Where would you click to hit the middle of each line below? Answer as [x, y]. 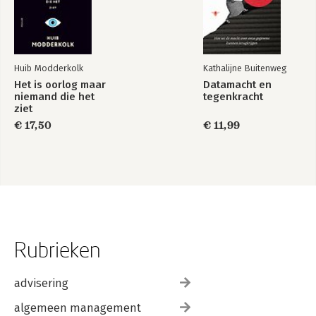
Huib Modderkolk [49, 68]
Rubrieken [57, 249]
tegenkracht [233, 96]
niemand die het [54, 96]
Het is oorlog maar [60, 84]
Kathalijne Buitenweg [245, 68]
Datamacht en [237, 84]
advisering [41, 283]
